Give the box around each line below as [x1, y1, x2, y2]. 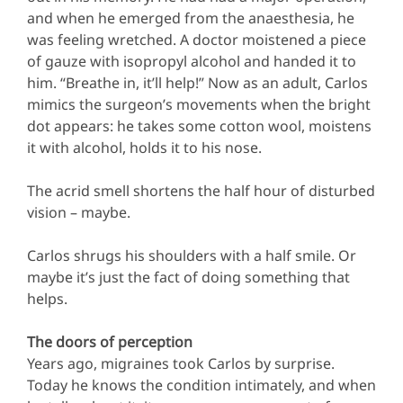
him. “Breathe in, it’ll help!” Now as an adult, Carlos [27, 72, 368, 93]
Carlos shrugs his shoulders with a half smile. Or [27, 245, 356, 265]
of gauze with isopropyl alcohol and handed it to [27, 50, 356, 71]
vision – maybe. [27, 201, 130, 222]
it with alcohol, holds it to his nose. [27, 137, 262, 157]
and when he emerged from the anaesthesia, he [27, 7, 354, 28]
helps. [27, 288, 67, 309]
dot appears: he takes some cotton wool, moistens [27, 115, 372, 136]
